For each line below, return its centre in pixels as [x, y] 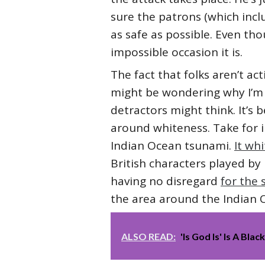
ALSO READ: [148, 236]
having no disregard [166, 181]
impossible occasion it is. [177, 52]
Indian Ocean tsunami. [172, 146]
